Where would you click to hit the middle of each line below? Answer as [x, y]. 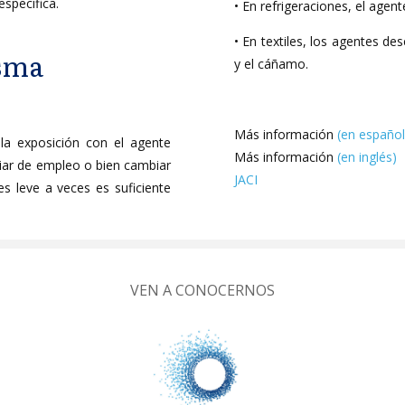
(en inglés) [367, 157]
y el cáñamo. [271, 64]
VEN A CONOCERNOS [202, 290]
